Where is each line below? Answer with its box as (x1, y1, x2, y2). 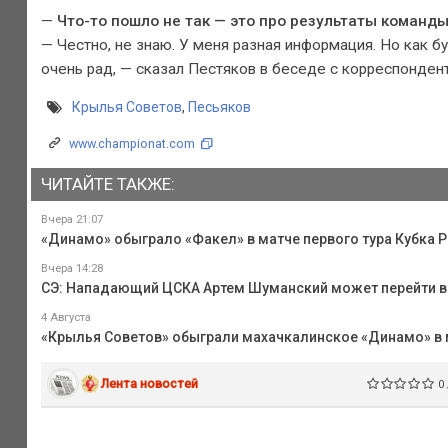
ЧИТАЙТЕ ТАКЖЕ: (40, 174, 175, 195)
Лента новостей (101, 375, 199, 391)
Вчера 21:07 (40, 212, 103, 226)
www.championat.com (68, 136, 195, 152)
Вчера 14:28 (40, 261, 103, 275)
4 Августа (40, 310, 91, 324)
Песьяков (187, 99, 251, 116)
